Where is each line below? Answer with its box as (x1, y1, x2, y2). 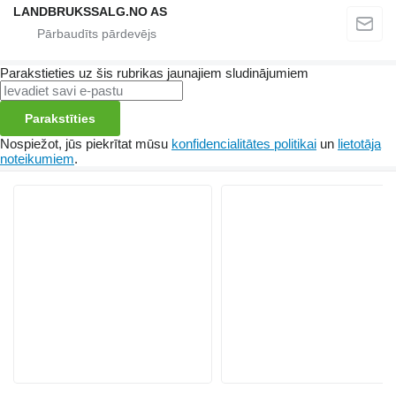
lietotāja (338, 136, 381, 152)
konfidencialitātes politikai (171, 136, 316, 152)
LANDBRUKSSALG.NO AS (13, 4, 167, 19)
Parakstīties (25, 111, 95, 126)
